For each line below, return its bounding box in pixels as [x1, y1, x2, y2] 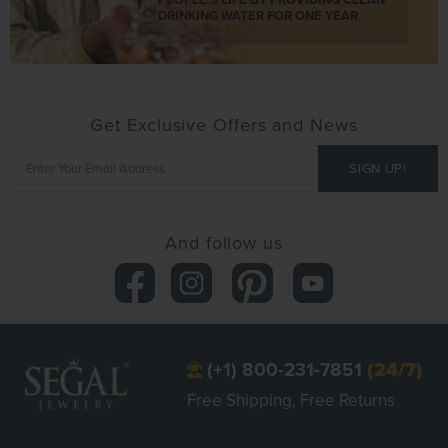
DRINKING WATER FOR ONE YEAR [158, 5, 359, 25]
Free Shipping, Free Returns [186, 388, 395, 413]
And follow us [165, 229, 283, 255]
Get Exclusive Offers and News [90, 111, 358, 137]
